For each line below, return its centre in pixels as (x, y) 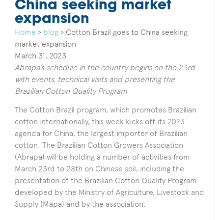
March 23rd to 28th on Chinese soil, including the (99, 169)
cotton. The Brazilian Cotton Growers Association (99, 145)
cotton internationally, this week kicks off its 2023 (100, 122)
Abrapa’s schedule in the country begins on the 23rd (105, 67)
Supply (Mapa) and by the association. (80, 204)
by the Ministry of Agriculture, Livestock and (129, 192)
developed (34, 192)
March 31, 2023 (41, 55)
